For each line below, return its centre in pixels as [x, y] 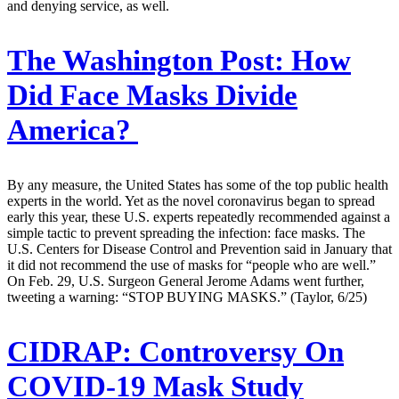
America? [73, 130]
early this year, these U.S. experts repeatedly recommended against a [199, 216]
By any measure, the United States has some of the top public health [198, 184]
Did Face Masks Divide [152, 96]
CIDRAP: [69, 351]
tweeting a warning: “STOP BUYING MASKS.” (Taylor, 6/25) [187, 297]
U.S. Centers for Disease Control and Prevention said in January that [199, 248]
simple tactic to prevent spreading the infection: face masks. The [186, 232]
